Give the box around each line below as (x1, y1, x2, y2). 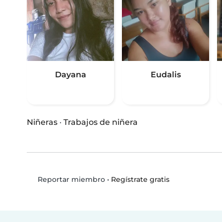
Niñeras (27, 117, 57, 127)
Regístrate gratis (111, 174, 169, 184)
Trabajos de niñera (63, 117, 138, 127)
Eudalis (150, 70, 181, 80)
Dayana (55, 70, 86, 80)
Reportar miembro (35, 175, 105, 184)
